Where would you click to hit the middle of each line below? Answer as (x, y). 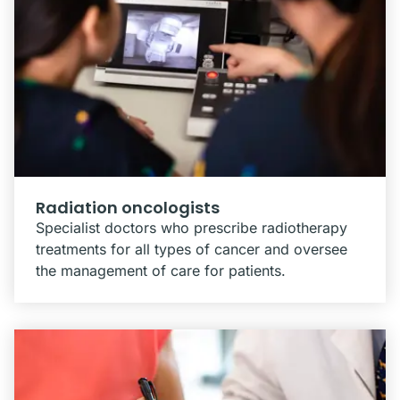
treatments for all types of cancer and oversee (192, 249)
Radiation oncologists (128, 208)
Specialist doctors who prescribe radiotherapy (192, 228)
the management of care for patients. (161, 271)
